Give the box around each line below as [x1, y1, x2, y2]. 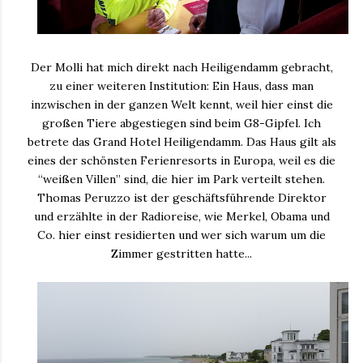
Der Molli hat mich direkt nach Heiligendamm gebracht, [30, 59, 333, 75]
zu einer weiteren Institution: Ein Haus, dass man [49, 78, 314, 93]
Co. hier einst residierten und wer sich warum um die [37, 227, 326, 242]
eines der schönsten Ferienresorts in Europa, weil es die [28, 152, 335, 168]
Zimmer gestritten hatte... [111, 246, 252, 261]
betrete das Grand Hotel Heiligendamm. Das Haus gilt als [27, 134, 336, 149]
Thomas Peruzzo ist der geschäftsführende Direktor [36, 190, 327, 205]
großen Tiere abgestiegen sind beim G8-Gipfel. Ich [42, 115, 321, 130]
